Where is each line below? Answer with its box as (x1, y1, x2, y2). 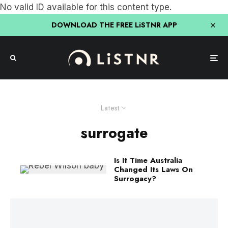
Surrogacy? (114, 173, 156, 184)
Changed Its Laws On (114, 164, 193, 175)
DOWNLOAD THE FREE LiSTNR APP (51, 20, 177, 30)
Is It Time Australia (114, 155, 182, 166)
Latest (101, 103, 120, 113)
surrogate (80, 122, 148, 144)
